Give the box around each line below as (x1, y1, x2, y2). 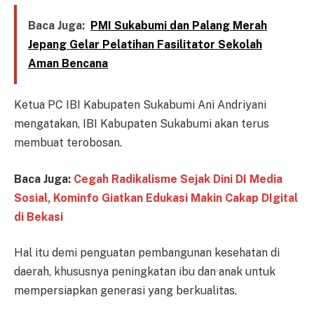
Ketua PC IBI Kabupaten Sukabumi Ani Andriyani (14, 98, 266, 112)
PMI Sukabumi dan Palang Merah (90, 19, 267, 33)
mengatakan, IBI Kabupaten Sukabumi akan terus (14, 117, 269, 131)
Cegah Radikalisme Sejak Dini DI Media (74, 172, 282, 186)
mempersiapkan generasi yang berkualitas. (14, 284, 237, 298)
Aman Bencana (27, 57, 108, 71)
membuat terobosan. (14, 136, 122, 150)
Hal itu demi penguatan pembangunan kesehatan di (14, 246, 280, 260)
